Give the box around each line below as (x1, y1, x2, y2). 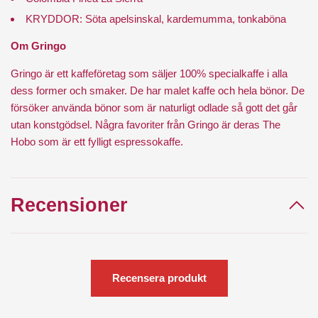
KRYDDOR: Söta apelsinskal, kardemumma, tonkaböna (26, 13, 286, 26)
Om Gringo (11, 40, 66, 53)
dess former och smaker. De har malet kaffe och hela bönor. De (11, 84, 305, 97)
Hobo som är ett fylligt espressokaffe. (11, 136, 183, 148)
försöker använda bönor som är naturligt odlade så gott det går (11, 102, 297, 114)
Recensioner (11, 194, 128, 216)
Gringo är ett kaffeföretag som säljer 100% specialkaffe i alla (11, 67, 287, 80)
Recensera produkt (111, 272, 207, 285)
